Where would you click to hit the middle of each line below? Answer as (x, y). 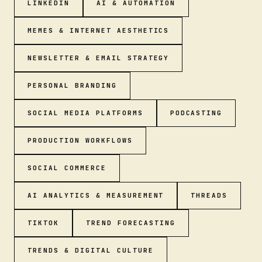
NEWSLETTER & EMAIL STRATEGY (99, 58)
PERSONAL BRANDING (72, 85)
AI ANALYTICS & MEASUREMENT (96, 195)
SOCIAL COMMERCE (67, 168)
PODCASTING (196, 113)
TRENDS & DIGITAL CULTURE (91, 250)
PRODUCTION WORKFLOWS (80, 140)
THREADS (209, 195)
